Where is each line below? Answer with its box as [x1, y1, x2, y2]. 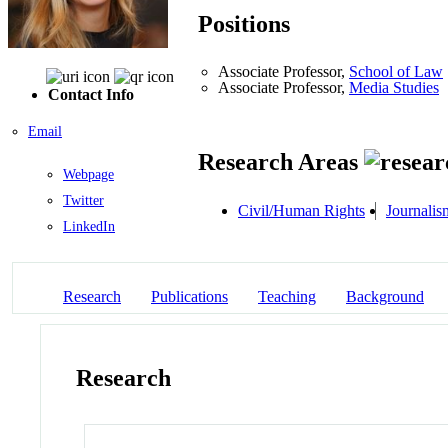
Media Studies [349, 79, 439, 97]
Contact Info [48, 85, 134, 103]
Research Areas [198, 149, 364, 176]
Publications [151, 288, 228, 306]
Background [346, 288, 424, 306]
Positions [198, 11, 290, 38]
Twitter [63, 192, 104, 208]
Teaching [258, 288, 316, 306]
